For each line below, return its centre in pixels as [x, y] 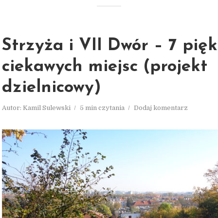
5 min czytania [102, 108]
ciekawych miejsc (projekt [105, 67]
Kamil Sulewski [47, 108]
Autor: [12, 108]
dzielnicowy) [52, 88]
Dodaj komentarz [161, 108]
